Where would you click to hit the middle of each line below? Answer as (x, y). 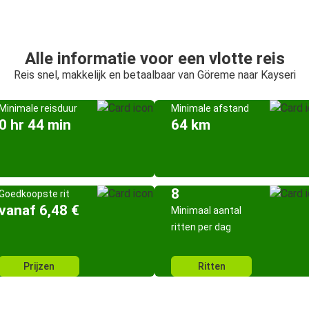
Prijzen (39, 266)
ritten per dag (201, 227)
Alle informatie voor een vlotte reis (154, 59)
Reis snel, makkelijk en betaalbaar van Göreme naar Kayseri (154, 75)
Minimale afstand (210, 108)
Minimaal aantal (206, 210)
